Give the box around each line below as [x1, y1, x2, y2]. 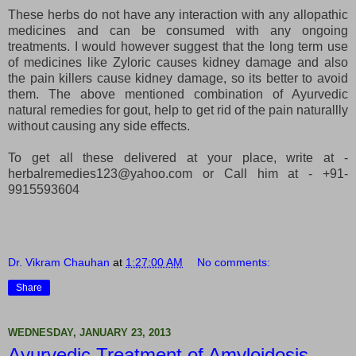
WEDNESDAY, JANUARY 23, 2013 [8, 327, 171, 339]
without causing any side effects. [8, 118, 193, 133]
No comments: [197, 255, 271, 269]
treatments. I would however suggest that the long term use [8, 39, 348, 53]
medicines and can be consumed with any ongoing [8, 23, 348, 37]
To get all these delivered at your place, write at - [8, 150, 348, 164]
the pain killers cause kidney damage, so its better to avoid [8, 71, 348, 85]
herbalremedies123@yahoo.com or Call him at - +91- [8, 166, 348, 180]
